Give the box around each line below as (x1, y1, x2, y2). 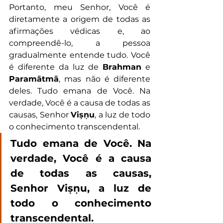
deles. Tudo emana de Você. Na (9, 86, 150, 96)
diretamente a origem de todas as (9, 14, 150, 24)
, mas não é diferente (59, 74, 150, 84)
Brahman (103, 62, 141, 72)
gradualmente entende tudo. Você (9, 50, 150, 60)
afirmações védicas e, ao (9, 26, 150, 36)
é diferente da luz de (9, 62, 103, 72)
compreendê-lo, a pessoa (9, 38, 150, 48)
